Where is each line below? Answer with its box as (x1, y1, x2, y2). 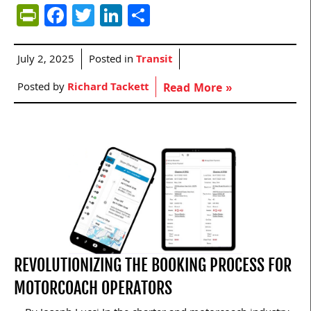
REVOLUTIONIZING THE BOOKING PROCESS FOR (14, 254, 292, 276)
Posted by (17, 78, 67, 97)
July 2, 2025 (17, 51, 74, 69)
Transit (136, 51, 172, 69)
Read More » (163, 79, 232, 99)
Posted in (89, 51, 136, 69)
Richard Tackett (67, 78, 149, 97)
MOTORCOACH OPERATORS (14, 277, 172, 299)
